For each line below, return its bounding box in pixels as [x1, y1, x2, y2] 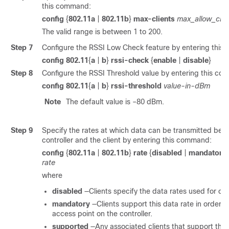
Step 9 [11, 126, 33, 134]
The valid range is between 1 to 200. [42, 28, 163, 36]
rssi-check [111, 56, 149, 64]
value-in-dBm [164, 82, 210, 90]
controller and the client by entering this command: [42, 136, 212, 144]
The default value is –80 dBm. [66, 98, 164, 106]
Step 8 [11, 69, 33, 77]
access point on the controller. [52, 210, 152, 218]
